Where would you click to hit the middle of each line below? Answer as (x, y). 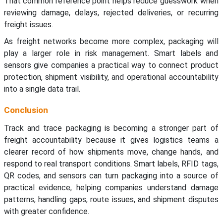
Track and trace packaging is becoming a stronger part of (111, 128)
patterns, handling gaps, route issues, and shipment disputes (111, 200)
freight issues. (28, 25)
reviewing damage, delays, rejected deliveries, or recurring (111, 13)
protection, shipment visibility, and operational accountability (111, 77)
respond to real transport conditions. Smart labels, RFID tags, (111, 164)
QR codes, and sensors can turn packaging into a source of (111, 176)
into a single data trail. (42, 89)
